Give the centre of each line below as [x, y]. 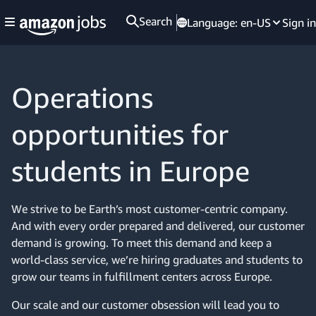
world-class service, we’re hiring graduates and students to [157, 260]
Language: [214, 23]
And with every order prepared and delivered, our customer [158, 226]
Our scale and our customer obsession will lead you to [145, 305]
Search [156, 21]
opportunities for [120, 134]
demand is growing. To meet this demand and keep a [141, 243]
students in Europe [130, 171]
